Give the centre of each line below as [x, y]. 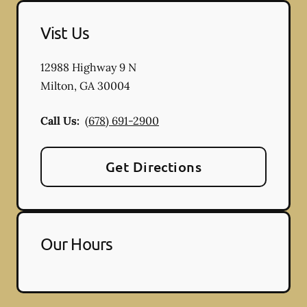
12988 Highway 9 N [88, 67]
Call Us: [60, 121]
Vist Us [65, 33]
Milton [57, 86]
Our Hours [76, 244]
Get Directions [153, 167]
